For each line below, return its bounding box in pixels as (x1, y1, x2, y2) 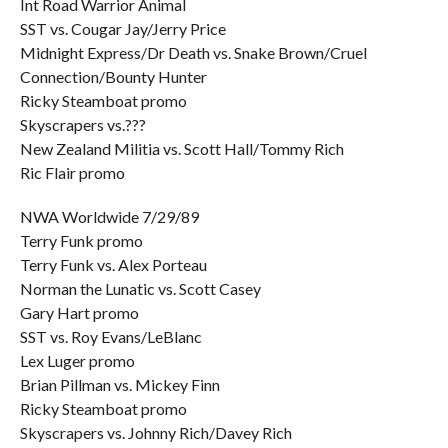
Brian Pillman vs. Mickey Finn (19, 375, 220, 394)
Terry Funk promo (19, 231, 143, 250)
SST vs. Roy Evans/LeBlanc (19, 327, 202, 346)
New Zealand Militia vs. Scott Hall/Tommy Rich (19, 139, 344, 158)
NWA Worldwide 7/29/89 (19, 207, 199, 226)
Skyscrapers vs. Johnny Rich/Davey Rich (19, 423, 292, 442)
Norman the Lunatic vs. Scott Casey (19, 279, 261, 298)
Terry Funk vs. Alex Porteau (19, 255, 207, 274)
